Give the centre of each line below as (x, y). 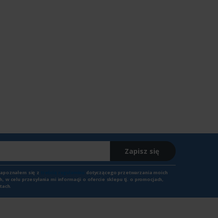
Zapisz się (142, 151)
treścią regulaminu (63, 173)
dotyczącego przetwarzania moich (126, 173)
